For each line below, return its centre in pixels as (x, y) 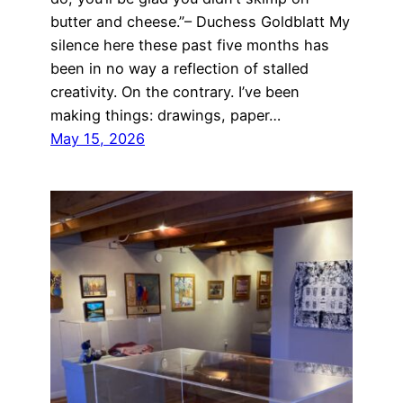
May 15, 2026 (98, 138)
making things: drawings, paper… (166, 115)
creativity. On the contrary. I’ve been (175, 91)
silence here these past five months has (190, 45)
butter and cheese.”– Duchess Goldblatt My (200, 21)
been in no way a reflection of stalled (179, 68)
